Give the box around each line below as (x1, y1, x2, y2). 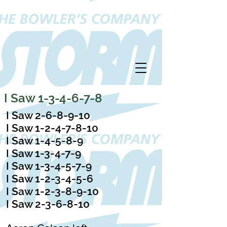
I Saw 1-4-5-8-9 (6, 134, 83, 147)
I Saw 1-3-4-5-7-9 (6, 160, 92, 172)
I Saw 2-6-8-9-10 (6, 109, 90, 122)
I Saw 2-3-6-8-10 (6, 198, 90, 210)
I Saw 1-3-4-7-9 (6, 147, 81, 160)
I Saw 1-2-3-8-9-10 (6, 185, 99, 198)
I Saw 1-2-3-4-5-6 (6, 172, 93, 185)
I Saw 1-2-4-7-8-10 (6, 122, 98, 134)
